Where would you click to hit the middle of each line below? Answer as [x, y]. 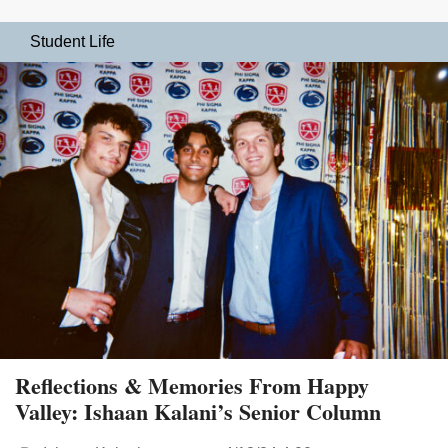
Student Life [72, 41]
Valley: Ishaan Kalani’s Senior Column [198, 411]
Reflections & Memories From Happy [192, 385]
